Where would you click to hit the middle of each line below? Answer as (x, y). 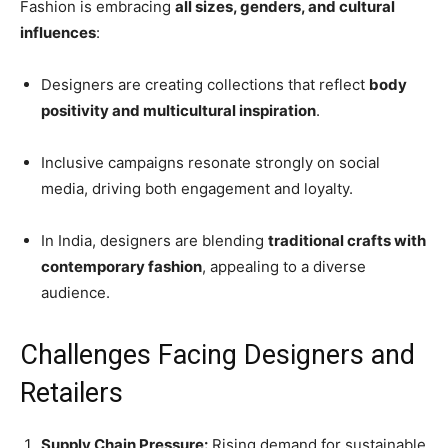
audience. (75, 293)
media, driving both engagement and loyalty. (197, 189)
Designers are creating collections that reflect (205, 85)
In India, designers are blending (154, 241)
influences (58, 33)
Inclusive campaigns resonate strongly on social (210, 163)
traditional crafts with (347, 241)
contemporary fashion (121, 267)
